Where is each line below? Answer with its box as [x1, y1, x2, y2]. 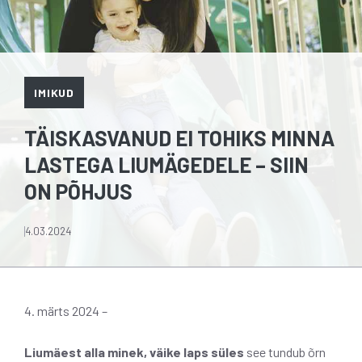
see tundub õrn [244, 343, 326, 360]
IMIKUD [34, 85, 75, 99]
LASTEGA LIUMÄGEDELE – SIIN [24, 151, 309, 177]
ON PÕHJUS [24, 178, 133, 204]
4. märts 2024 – [24, 302, 107, 318]
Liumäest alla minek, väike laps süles [24, 343, 244, 360]
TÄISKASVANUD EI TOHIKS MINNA [24, 124, 335, 150]
